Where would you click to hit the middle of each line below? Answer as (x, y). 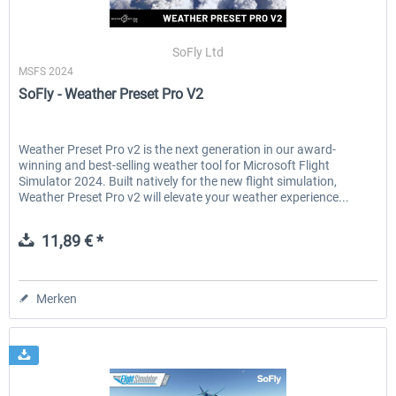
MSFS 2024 (46, 72)
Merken (57, 299)
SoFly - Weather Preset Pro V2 (111, 95)
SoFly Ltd (198, 53)
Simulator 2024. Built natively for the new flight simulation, (178, 182)
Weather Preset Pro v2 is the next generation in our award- (178, 150)
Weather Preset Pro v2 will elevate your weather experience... (184, 198)
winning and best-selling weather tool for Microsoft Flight (175, 166)
